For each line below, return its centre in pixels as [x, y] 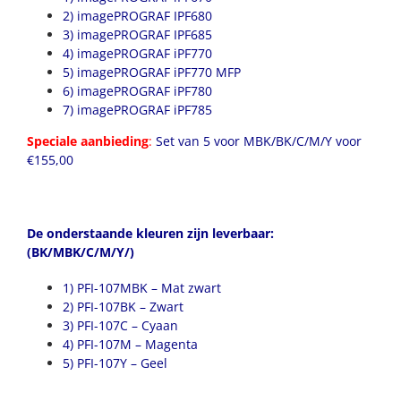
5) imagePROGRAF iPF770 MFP [152, 73]
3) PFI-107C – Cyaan [120, 325]
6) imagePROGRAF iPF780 [137, 91]
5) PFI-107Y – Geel [115, 363]
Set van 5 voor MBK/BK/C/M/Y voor [257, 141]
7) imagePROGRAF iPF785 [137, 110]
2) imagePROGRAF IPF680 [137, 16]
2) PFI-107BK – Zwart [123, 307]
